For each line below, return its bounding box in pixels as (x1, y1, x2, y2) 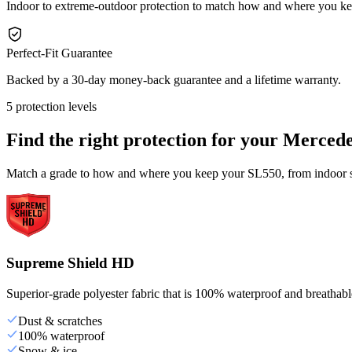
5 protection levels (6, 99, 97, 113)
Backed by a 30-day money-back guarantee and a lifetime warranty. (6, 72, 341, 86)
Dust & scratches (18, 314, 102, 328)
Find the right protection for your (6, 129, 283, 150)
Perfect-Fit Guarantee (6, 46, 112, 60)
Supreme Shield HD (6, 255, 134, 272)
